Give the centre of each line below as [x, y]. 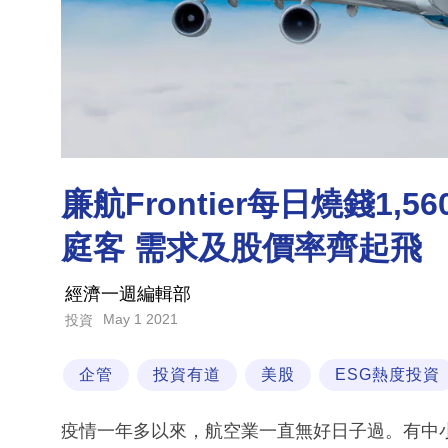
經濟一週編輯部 [128, 294]
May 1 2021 [140, 319]
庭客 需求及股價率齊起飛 [241, 248]
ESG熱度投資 [387, 375]
